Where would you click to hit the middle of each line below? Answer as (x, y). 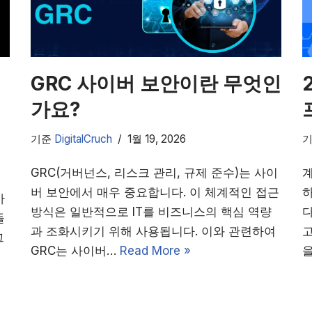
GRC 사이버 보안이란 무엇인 (156, 84)
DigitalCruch (83, 139)
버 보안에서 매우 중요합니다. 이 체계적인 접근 (155, 193)
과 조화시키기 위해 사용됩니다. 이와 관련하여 (153, 232)
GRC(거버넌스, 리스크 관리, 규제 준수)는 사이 (154, 173)
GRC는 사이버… (75, 251)
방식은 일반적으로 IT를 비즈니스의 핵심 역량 (151, 212)
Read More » (155, 251)
